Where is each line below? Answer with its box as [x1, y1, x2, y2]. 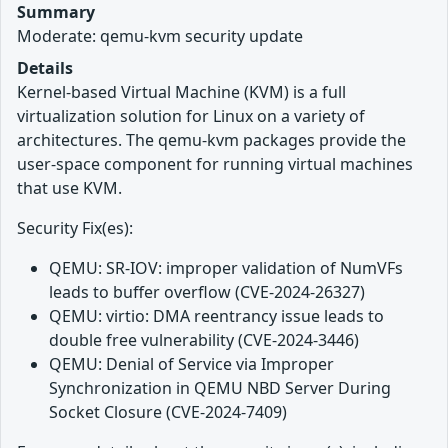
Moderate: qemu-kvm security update [17, 24, 303, 47]
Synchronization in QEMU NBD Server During [49, 376, 391, 399]
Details [17, 56, 73, 79]
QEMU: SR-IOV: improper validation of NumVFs [49, 256, 403, 279]
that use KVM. [17, 176, 122, 199]
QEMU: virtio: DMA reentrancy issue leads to [49, 304, 384, 327]
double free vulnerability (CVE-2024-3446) [49, 328, 359, 351]
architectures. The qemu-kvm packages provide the [17, 128, 406, 151]
